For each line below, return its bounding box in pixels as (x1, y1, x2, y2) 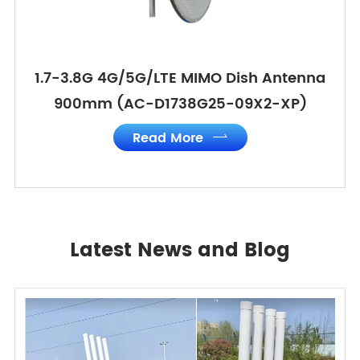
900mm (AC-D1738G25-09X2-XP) (53, 92, 307, 117)
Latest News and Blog (70, 235, 290, 268)
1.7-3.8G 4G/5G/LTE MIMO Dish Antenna (35, 67, 325, 91)
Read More (132, 128, 207, 149)
